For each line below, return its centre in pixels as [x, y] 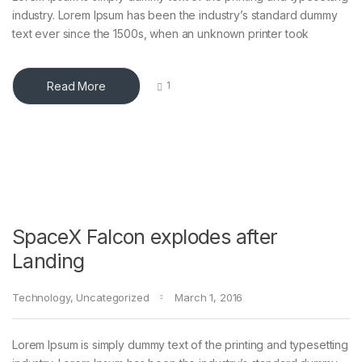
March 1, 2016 [209, 297]
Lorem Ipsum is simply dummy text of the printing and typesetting [181, 344]
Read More [76, 86]
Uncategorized [113, 297]
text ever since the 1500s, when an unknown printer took [161, 33]
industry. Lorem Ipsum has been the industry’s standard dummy [175, 15]
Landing [48, 261]
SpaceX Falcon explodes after [145, 236]
